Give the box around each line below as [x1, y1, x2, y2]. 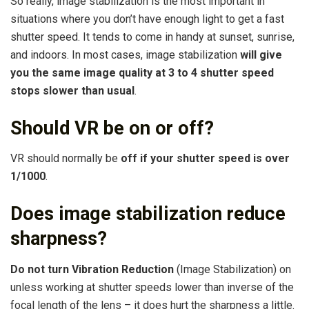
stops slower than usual [10, 84, 134, 98]
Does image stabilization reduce [10, 203, 286, 226]
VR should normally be [10, 152, 121, 166]
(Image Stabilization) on [174, 262, 291, 276]
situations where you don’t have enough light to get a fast [10, 12, 284, 26]
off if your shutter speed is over [121, 152, 290, 166]
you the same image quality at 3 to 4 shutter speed [10, 66, 274, 80]
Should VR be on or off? [10, 117, 214, 139]
